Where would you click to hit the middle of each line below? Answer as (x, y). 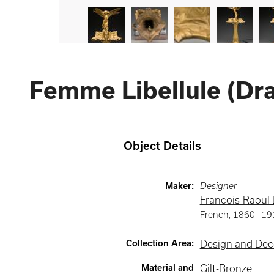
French (214, 215)
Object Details (162, 146)
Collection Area (158, 243)
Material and (167, 268)
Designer (218, 186)
